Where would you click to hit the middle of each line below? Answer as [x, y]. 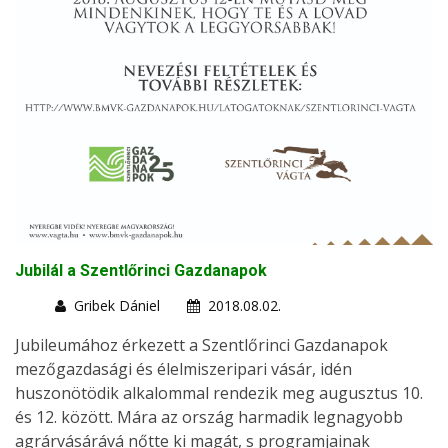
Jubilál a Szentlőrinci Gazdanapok [141, 271]
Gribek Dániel [117, 306]
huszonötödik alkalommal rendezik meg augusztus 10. [219, 393]
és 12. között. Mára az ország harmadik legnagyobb [209, 417]
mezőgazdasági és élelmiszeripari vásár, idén [183, 369]
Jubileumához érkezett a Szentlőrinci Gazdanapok [201, 345]
